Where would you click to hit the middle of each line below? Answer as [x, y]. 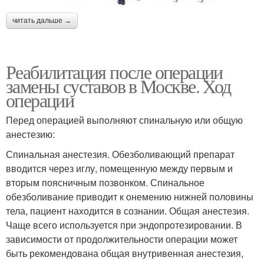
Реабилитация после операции [114, 72]
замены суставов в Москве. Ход [118, 86]
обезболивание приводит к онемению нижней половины [130, 197]
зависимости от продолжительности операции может [122, 239]
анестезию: [30, 134]
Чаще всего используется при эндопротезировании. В [124, 225]
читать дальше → [42, 21]
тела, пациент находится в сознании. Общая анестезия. [128, 211]
